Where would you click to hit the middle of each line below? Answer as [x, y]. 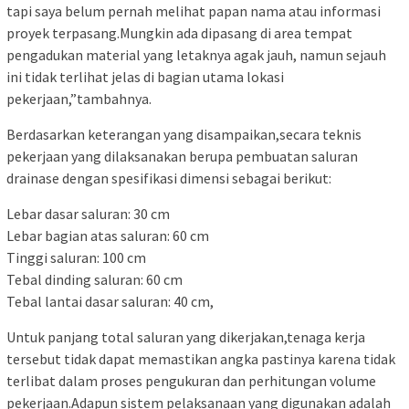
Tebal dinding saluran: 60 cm [94, 279]
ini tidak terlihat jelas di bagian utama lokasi [145, 76]
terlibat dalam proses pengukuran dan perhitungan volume [191, 380]
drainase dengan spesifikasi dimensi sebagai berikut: [169, 178]
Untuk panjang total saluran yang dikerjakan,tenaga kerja [186, 336]
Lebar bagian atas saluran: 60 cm [108, 235]
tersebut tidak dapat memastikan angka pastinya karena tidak [201, 358]
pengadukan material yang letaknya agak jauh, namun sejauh [196, 54]
